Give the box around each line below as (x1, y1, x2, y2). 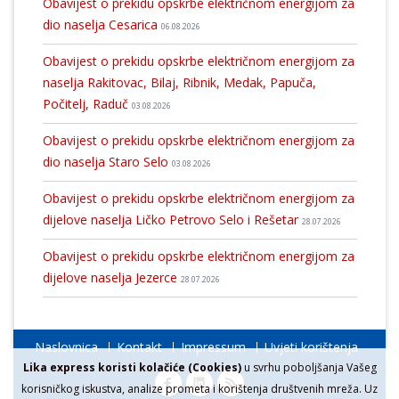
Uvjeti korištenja (264, 338, 358, 356)
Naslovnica (34, 338, 98, 356)
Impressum (180, 338, 246, 356)
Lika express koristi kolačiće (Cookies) (22, 360, 241, 375)
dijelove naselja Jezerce (42, 269, 181, 287)
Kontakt (116, 338, 162, 356)
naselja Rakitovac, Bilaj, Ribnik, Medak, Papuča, (42, 73, 316, 91)
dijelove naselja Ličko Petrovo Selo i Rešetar (42, 211, 302, 229)
